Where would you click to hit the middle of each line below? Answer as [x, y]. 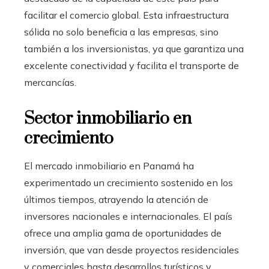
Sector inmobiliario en [108, 118]
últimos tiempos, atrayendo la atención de [116, 199]
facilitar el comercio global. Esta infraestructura [126, 15]
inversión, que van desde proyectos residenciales [131, 249]
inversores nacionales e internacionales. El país [128, 216]
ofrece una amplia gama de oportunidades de [123, 233]
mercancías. [50, 82]
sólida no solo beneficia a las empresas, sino [121, 32]
